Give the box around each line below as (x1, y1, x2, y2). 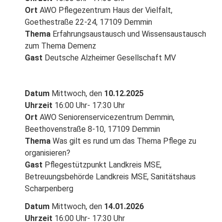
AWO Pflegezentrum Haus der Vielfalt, (38, 5, 172, 15)
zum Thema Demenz (25, 41, 96, 51)
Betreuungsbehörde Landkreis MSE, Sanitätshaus (25, 171, 196, 181)
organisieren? (25, 148, 70, 158)
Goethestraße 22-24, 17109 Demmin (25, 17, 152, 27)
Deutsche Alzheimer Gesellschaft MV (43, 53, 176, 62)
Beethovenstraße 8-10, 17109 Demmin (25, 124, 160, 134)
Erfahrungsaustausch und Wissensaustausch (51, 29, 206, 39)
